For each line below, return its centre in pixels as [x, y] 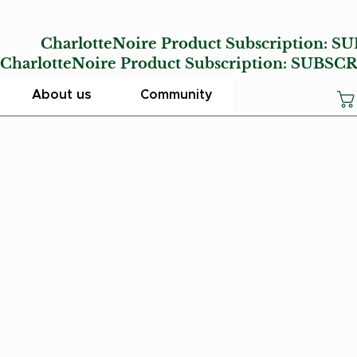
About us [62, 95]
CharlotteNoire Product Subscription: [186, 43]
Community [176, 95]
